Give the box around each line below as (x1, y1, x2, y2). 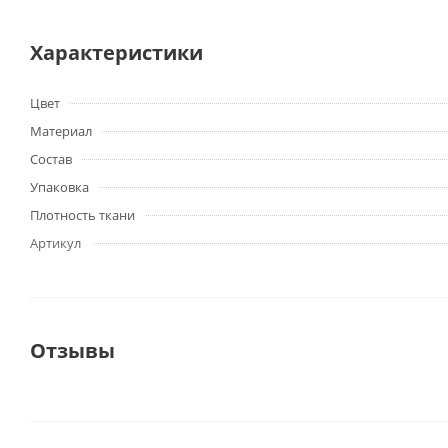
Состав (30, 150, 72, 168)
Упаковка (30, 178, 89, 196)
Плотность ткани (30, 206, 135, 224)
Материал (30, 122, 92, 140)
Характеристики (30, 39, 203, 66)
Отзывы (30, 337, 115, 364)
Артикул (30, 234, 81, 252)
